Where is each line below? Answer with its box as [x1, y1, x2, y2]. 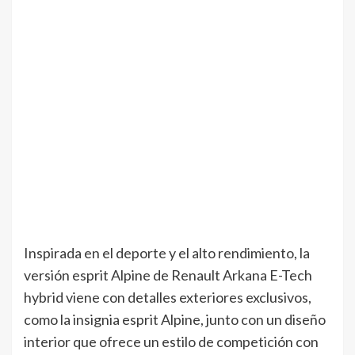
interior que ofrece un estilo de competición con [24, 332, 319, 350]
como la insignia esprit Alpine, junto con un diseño [24, 310, 326, 328]
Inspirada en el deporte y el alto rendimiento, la [24, 243, 310, 261]
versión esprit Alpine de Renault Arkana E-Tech [24, 265, 312, 284]
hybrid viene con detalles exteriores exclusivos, [24, 288, 311, 306]
